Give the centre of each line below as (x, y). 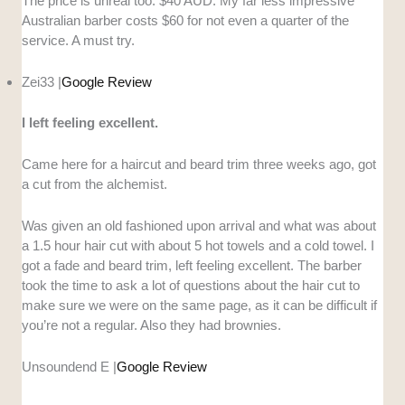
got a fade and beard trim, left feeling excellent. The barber (192, 265)
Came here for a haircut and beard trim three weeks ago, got (199, 164)
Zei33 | (42, 82)
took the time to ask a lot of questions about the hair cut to (191, 285)
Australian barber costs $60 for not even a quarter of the (186, 21)
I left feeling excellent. (90, 122)
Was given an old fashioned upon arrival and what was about (199, 225)
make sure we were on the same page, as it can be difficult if (200, 305)
